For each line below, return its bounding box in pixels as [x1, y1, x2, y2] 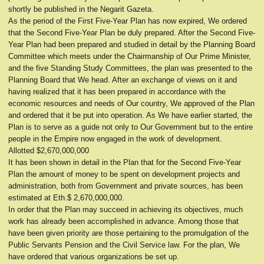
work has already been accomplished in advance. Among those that [8, 217, 239, 226]
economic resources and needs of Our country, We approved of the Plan [8, 99, 255, 108]
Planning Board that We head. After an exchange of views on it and [8, 75, 237, 84]
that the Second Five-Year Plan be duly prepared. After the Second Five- [8, 28, 255, 37]
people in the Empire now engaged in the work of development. [8, 134, 222, 143]
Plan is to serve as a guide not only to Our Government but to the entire [8, 123, 253, 131]
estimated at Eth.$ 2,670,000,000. [8, 193, 124, 202]
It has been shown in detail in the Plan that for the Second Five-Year [8, 158, 241, 167]
